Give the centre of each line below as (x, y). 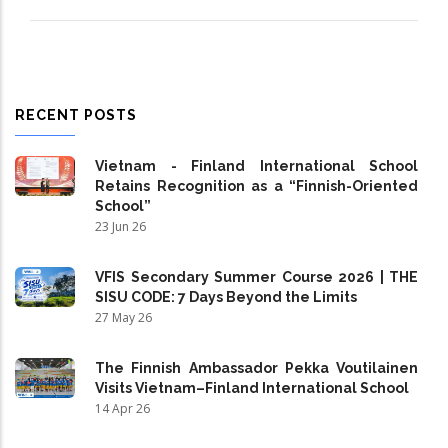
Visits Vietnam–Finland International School (252, 388)
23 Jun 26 (120, 226)
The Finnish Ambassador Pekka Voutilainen (256, 368)
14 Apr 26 (122, 408)
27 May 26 (123, 317)
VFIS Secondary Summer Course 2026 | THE (256, 277)
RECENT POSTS (76, 115)
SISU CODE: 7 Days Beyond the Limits (226, 297)
